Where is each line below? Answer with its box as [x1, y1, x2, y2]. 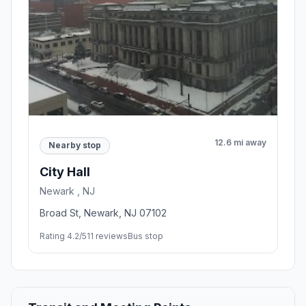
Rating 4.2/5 [40, 230, 87, 241]
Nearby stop [48, 140, 101, 151]
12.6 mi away [214, 137, 266, 148]
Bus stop [128, 230, 163, 241]
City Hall [40, 164, 90, 179]
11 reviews [87, 230, 128, 241]
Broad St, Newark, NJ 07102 [40, 206, 167, 219]
